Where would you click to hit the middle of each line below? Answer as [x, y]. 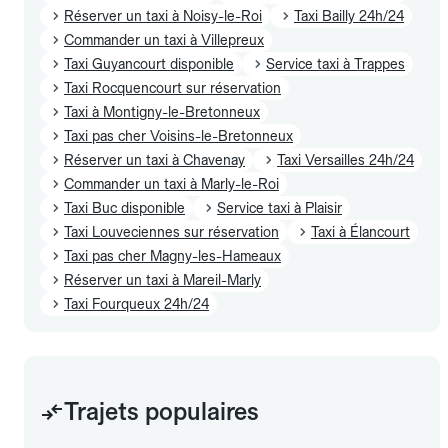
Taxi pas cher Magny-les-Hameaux [172, 255]
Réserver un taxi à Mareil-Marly [162, 279]
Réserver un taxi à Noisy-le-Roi [163, 15]
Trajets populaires [161, 411]
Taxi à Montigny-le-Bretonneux [162, 111]
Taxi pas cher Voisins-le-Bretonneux [178, 135]
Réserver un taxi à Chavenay [154, 159]
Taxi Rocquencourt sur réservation [172, 87]
